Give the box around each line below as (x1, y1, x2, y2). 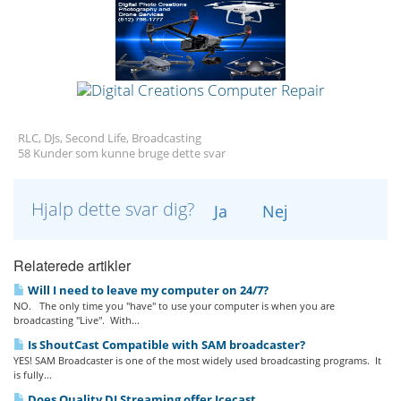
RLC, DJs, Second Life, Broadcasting (18, 131, 201, 147)
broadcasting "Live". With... (13, 313, 140, 328)
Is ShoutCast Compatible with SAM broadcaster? (25, 337, 305, 354)
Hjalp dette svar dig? (31, 197, 199, 222)
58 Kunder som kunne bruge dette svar (18, 146, 226, 162)
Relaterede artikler (13, 255, 131, 277)
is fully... (13, 368, 52, 382)
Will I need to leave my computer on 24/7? (25, 282, 269, 299)
